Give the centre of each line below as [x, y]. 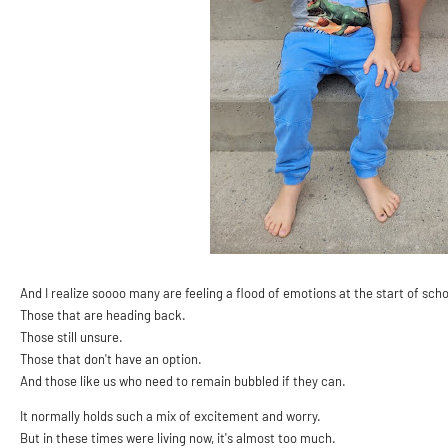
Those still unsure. [73, 337]
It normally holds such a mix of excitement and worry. [172, 416]
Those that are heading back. [103, 315]
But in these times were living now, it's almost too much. [179, 438]
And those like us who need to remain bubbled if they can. [184, 381]
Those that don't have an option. [111, 359]
